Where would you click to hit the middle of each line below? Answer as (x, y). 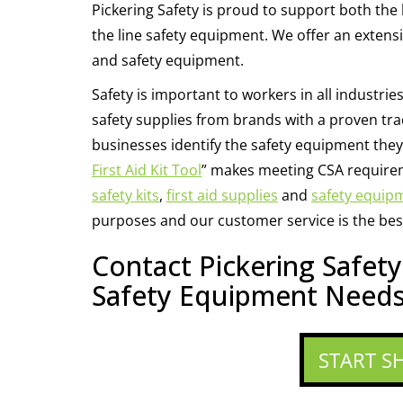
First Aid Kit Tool (147, 170)
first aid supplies (222, 195)
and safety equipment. (168, 60)
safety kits (125, 195)
